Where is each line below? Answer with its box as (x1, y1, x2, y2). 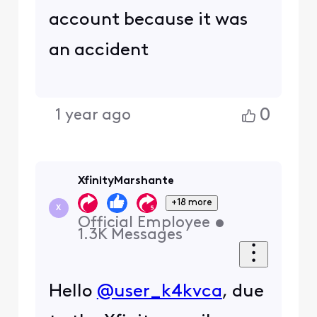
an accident (48, 41, 149, 59)
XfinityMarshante (77, 175, 174, 188)
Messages (110, 227, 183, 244)
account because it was (48, 11, 248, 29)
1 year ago (55, 108, 132, 125)
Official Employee (77, 215, 210, 232)
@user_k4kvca (96, 282, 222, 301)
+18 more (171, 197, 213, 207)
